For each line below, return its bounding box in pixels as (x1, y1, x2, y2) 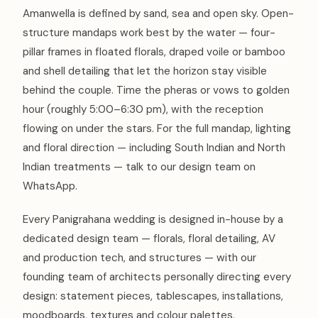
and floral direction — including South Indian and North (23, 140, 285, 155)
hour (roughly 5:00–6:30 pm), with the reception (23, 102, 263, 116)
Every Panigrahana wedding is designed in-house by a (23, 212, 283, 226)
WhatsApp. (23, 178, 77, 193)
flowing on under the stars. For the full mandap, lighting (23, 121, 291, 136)
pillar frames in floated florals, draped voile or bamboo (23, 44, 285, 59)
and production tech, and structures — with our (23, 250, 256, 265)
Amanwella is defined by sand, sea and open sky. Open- (23, 6, 294, 21)
